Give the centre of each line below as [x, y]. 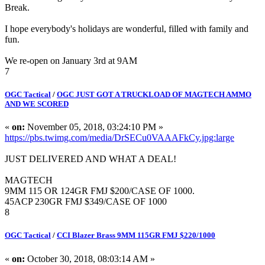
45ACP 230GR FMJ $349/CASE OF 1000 [86, 202]
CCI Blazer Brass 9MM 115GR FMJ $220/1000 [136, 235]
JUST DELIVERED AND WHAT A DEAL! [92, 159]
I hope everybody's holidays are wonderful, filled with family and [127, 28]
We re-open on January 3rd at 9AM [71, 60]
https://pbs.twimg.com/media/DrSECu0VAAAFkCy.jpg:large [119, 138]
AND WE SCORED [37, 104]
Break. [17, 7]
